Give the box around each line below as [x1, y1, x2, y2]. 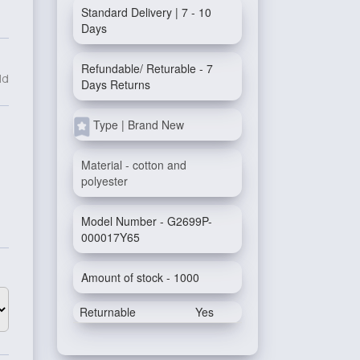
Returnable [80, 304, 136, 320]
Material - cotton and [81, 157, 186, 173]
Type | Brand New [93, 117, 184, 133]
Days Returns [81, 76, 150, 92]
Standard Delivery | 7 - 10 [81, 4, 211, 20]
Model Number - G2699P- [81, 213, 212, 229]
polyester [81, 173, 128, 189]
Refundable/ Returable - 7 [81, 60, 213, 76]
